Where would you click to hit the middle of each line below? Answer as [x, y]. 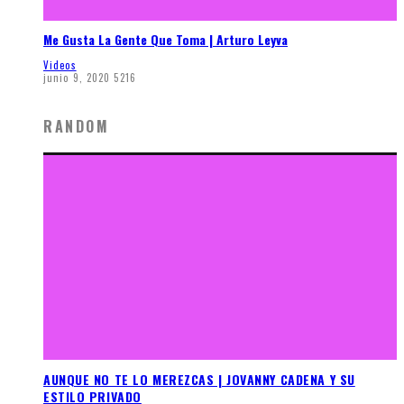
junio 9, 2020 [77, 77]
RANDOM [77, 126]
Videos [60, 64]
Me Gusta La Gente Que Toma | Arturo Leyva [165, 40]
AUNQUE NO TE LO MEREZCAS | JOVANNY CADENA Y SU [199, 379]
